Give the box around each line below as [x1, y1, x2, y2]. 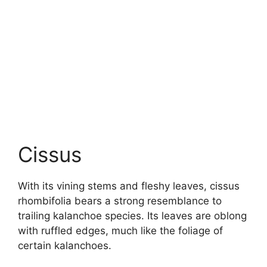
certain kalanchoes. [18, 240, 111, 252]
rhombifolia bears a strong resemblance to [18, 195, 222, 207]
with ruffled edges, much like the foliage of [18, 225, 223, 237]
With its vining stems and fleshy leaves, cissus [18, 180, 240, 193]
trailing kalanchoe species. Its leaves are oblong [18, 210, 247, 222]
